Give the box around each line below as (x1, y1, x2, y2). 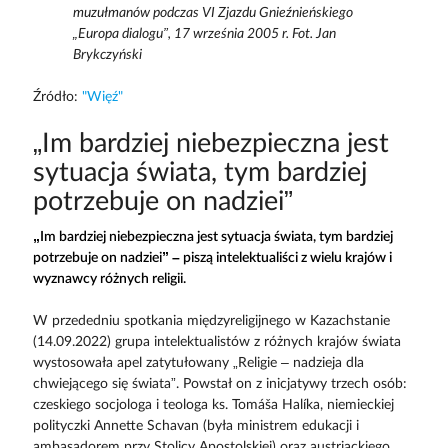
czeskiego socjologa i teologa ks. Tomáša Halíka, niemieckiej (32, 397, 394, 412)
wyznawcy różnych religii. (32, 271, 186, 286)
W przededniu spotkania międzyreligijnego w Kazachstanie (32, 313, 390, 328)
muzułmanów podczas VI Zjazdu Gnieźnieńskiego (72, 6, 353, 21)
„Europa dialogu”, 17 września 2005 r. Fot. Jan (72, 27, 336, 42)
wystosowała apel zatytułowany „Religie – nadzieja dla (32, 355, 364, 370)
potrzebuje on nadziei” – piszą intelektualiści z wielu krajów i (32, 250, 392, 265)
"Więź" (81, 90, 123, 105)
